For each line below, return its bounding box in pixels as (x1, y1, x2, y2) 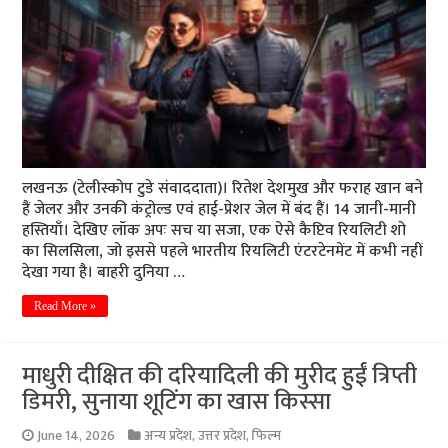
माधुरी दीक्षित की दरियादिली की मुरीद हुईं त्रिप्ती (22, 356, 418, 397)
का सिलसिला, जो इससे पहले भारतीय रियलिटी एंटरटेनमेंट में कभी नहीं (22, 238, 423, 266)
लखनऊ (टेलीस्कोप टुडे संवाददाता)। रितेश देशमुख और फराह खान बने (22, 175, 424, 203)
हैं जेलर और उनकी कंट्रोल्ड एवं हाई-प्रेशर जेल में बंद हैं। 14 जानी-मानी (22, 196, 417, 224)
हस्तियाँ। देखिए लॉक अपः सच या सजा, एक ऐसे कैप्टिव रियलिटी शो (22, 217, 407, 245)
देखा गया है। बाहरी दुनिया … (22, 259, 186, 287)
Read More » (34, 299, 97, 314)
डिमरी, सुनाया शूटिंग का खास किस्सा (22, 382, 332, 423)
